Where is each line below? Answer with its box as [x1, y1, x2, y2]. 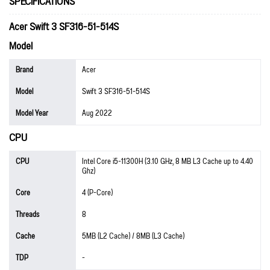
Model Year [16, 105, 48, 121]
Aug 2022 [82, 105, 112, 121]
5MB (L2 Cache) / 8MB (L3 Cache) [82, 228, 184, 244]
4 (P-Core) [82, 185, 113, 201]
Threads [16, 207, 39, 222]
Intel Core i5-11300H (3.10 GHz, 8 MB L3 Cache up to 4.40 [82, 154, 253, 169]
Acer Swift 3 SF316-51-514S [9, 16, 119, 37]
